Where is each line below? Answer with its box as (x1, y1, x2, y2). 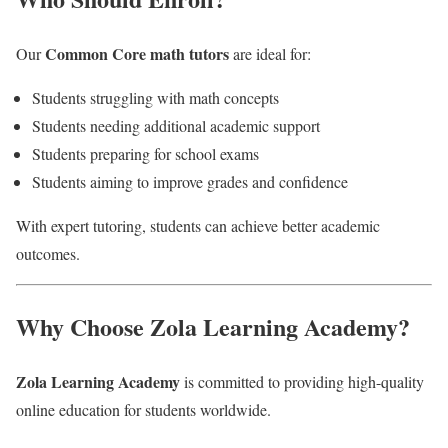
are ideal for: (229, 42, 311, 64)
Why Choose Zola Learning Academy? (16, 308, 410, 344)
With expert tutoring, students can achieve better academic (16, 214, 380, 236)
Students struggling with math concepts (32, 86, 279, 108)
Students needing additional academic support (32, 114, 320, 136)
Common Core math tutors (45, 41, 229, 65)
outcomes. (16, 242, 80, 264)
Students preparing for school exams (32, 142, 259, 164)
